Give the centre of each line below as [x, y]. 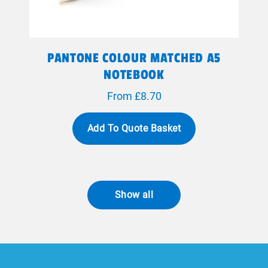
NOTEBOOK [134, 75]
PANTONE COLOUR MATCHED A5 [134, 58]
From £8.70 [134, 96]
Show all [134, 195]
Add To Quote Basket [134, 128]
